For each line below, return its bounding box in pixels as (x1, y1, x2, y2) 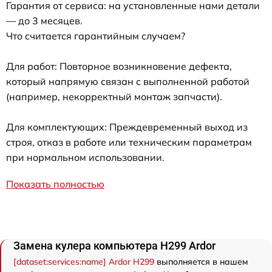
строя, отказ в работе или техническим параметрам (6, 136, 252, 148)
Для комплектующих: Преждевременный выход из (6, 121, 248, 133)
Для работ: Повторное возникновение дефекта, (6, 60, 232, 72)
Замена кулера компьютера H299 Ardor (13, 239, 216, 252)
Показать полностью (6, 178, 104, 190)
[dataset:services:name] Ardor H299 (13, 256, 154, 267)
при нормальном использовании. (6, 151, 165, 163)
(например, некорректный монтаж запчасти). (6, 90, 222, 103)
